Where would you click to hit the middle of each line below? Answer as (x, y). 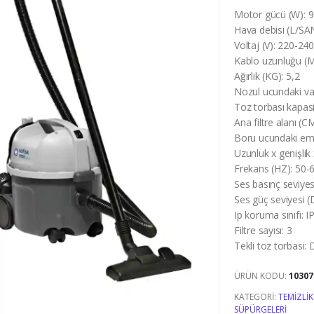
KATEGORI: (257, 296)
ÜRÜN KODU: (262, 275)
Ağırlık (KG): (260, 76)
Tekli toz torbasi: (272, 246)
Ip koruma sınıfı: (270, 215)
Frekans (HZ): (265, 169)
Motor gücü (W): (271, 15)
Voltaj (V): (256, 46)
